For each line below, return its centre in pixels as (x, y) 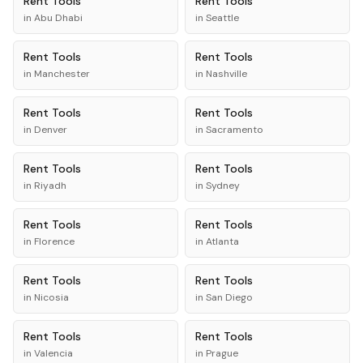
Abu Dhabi (58, 18)
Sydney (223, 186)
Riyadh (50, 186)
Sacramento (235, 130)
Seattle (222, 18)
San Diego (229, 297)
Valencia (53, 353)
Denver (51, 130)
